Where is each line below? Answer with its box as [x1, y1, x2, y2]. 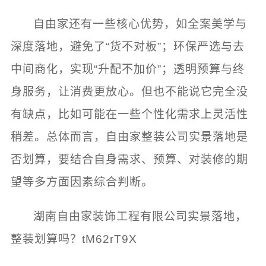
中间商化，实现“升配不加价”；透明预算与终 [10, 63, 245, 76]
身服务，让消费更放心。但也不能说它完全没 [10, 85, 248, 99]
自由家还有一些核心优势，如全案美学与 [33, 18, 248, 31]
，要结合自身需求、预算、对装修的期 [46, 153, 248, 166]
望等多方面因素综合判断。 [10, 176, 153, 189]
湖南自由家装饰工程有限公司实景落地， [33, 210, 248, 223]
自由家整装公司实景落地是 [105, 131, 248, 144]
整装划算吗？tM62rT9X [10, 233, 137, 246]
